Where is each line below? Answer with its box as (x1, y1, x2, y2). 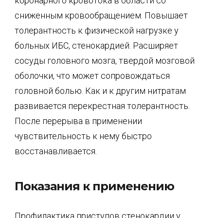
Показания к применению (15, 179, 174, 193)
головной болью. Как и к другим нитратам (15, 85, 186, 96)
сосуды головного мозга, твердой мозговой (15, 55, 195, 66)
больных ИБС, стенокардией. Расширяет (15, 40, 178, 51)
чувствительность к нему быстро (15, 130, 152, 141)
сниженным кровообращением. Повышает (15, 10, 188, 20)
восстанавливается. (15, 145, 97, 156)
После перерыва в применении (15, 115, 142, 126)
